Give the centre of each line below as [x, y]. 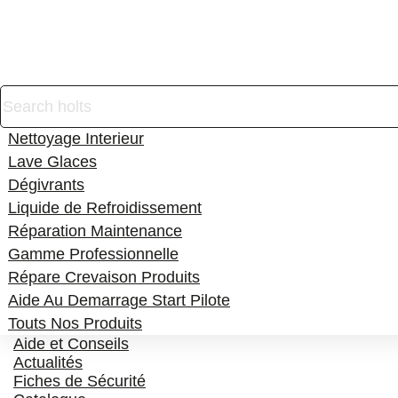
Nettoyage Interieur [76, 139]
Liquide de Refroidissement [105, 208]
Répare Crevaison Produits [104, 277]
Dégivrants [46, 185]
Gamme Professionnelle [93, 254]
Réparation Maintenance [95, 231]
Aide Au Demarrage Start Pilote [119, 300]
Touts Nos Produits [75, 323]
